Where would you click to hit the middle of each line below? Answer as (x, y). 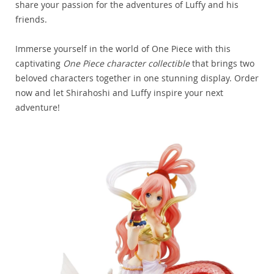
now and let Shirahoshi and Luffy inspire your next (119, 93)
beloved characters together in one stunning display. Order (137, 78)
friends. (31, 20)
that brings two (222, 64)
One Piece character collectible (126, 64)
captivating (39, 64)
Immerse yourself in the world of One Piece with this (123, 49)
